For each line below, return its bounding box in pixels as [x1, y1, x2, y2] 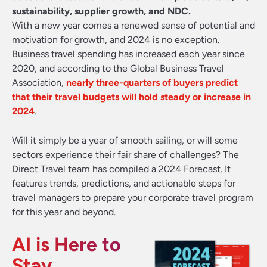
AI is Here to [12, 233, 121, 256]
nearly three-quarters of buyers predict [66, 77, 238, 88]
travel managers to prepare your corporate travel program [12, 192, 253, 203]
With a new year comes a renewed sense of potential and [12, 20, 255, 31]
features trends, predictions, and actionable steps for [12, 178, 235, 189]
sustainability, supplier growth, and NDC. [12, 5, 191, 17]
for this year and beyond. [12, 206, 116, 218]
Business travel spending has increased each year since [12, 48, 245, 60]
